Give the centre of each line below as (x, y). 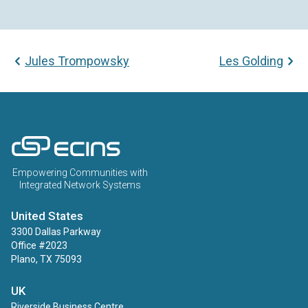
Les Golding (251, 61)
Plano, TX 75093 (46, 260)
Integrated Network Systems (80, 185)
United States (47, 216)
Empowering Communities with (80, 173)
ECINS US (142, 143)
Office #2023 (39, 246)
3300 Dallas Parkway (56, 232)
